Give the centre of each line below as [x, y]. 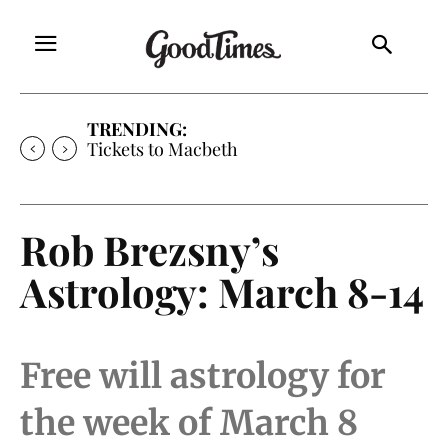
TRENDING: [137, 128]
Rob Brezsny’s [149, 249]
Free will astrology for [203, 375]
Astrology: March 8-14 [222, 291]
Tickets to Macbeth [162, 148]
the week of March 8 [189, 422]
